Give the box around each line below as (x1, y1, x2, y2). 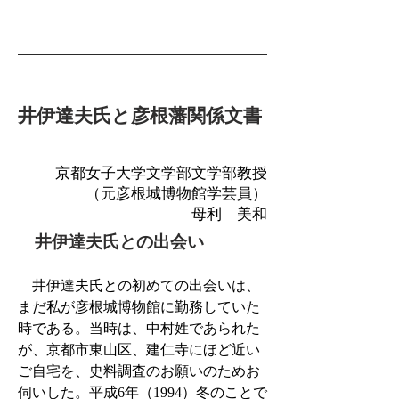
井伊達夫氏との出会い (35, 232, 204, 251)
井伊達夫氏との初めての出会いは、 (18, 278, 260, 293)
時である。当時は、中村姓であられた (18, 321, 260, 336)
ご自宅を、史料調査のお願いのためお (18, 363, 260, 379)
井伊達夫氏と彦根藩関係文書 (18, 105, 262, 126)
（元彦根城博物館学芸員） (85, 185, 267, 202)
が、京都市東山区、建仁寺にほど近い (18, 342, 260, 357)
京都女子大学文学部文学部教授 (55, 165, 267, 182)
